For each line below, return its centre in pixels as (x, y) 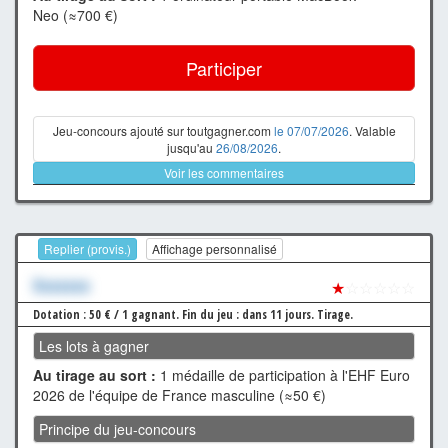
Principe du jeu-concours (117, 429)
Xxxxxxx (61, 285)
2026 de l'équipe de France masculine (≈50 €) (179, 395)
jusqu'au (191, 147)
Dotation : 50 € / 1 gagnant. (107, 315)
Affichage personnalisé (214, 249)
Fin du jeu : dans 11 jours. (249, 315)
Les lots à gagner (94, 346)
